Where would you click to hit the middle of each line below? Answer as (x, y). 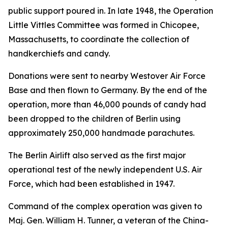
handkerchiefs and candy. (59, 53)
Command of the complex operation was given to (105, 206)
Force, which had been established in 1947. (91, 184)
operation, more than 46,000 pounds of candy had (107, 104)
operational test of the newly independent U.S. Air (105, 169)
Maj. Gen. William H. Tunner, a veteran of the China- (108, 220)
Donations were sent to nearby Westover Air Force (107, 76)
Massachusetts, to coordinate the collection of (99, 39)
